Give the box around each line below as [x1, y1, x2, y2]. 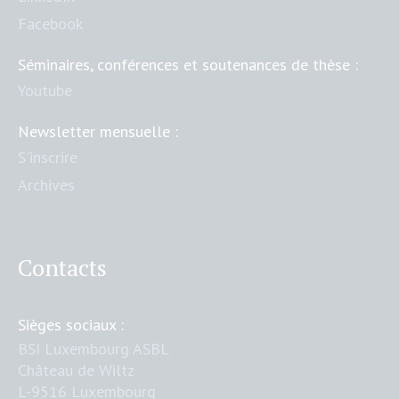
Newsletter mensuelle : [18, 121, 179, 142]
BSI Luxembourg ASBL [18, 338, 170, 360]
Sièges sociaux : [18, 314, 125, 336]
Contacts [18, 252, 108, 283]
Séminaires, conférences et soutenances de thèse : [18, 54, 359, 76]
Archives [18, 175, 76, 196]
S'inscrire [18, 147, 78, 168]
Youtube [18, 80, 73, 102]
